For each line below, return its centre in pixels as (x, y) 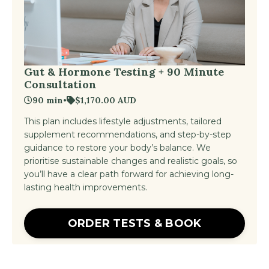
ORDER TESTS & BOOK (134, 223)
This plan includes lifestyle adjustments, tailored (123, 122)
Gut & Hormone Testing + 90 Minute (124, 72)
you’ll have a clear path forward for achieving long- (129, 174)
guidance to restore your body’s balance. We (117, 148)
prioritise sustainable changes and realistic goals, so (131, 161)
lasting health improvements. (86, 188)
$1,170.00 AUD (106, 101)
